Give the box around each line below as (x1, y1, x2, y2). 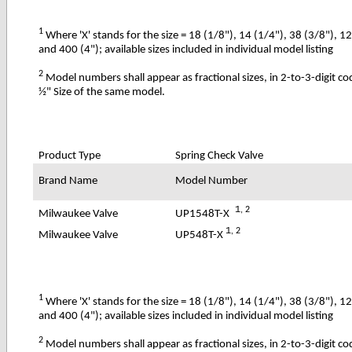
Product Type (38, 149, 101, 162)
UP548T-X (175, 229, 226, 241)
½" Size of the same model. (38, 86, 166, 98)
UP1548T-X (175, 207, 230, 220)
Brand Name (38, 174, 98, 187)
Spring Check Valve (175, 149, 264, 162)
